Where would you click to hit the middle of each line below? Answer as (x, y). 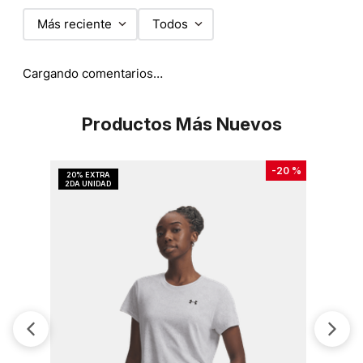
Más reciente (75, 24)
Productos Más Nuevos (181, 124)
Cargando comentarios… (93, 73)
